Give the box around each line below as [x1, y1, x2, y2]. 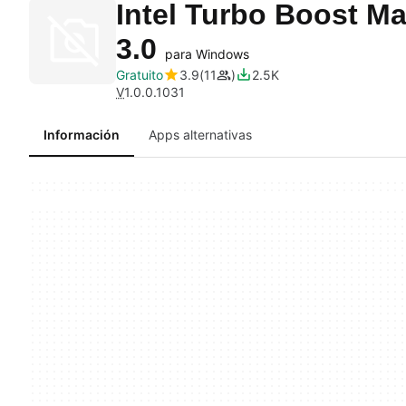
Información [43, 127, 120, 142]
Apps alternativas [149, 127, 252, 142]
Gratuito [116, 67, 163, 82]
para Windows [165, 46, 249, 62]
